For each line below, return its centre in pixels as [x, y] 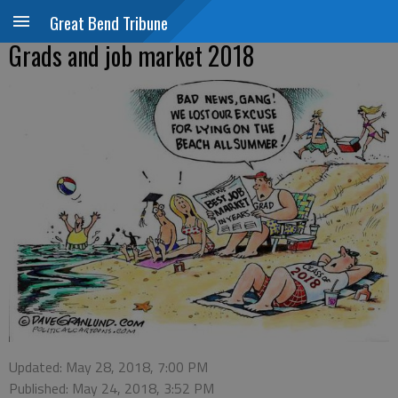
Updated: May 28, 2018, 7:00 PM [108, 367]
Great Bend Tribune [109, 22]
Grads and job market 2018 [131, 56]
